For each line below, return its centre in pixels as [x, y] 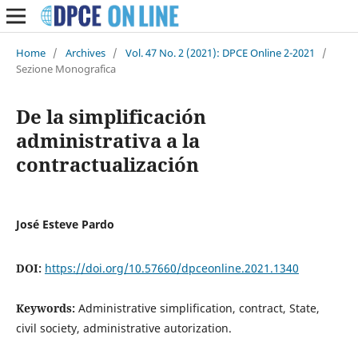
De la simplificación [111, 116]
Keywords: [47, 308]
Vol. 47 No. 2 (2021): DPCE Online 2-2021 [220, 52]
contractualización [107, 164]
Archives [85, 52]
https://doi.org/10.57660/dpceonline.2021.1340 [171, 268]
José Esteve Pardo [65, 224]
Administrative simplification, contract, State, [199, 308]
